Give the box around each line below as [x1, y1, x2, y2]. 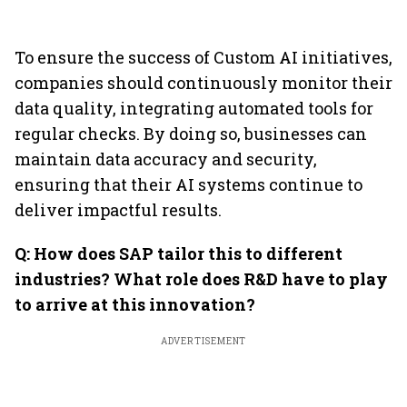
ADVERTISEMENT [160, 335, 247, 347]
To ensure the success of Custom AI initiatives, [15, 46, 392, 68]
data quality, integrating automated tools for [15, 97, 373, 119]
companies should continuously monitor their [15, 72, 392, 94]
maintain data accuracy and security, [15, 148, 317, 170]
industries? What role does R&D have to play [15, 268, 388, 290]
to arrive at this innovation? [15, 293, 255, 315]
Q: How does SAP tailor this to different [15, 243, 342, 264]
